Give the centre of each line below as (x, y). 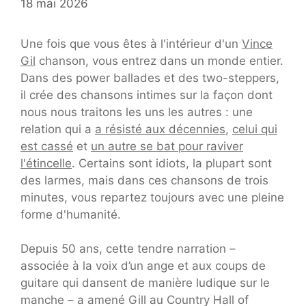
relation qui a (58, 129)
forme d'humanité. (71, 214)
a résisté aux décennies (160, 129)
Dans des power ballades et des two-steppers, (150, 78)
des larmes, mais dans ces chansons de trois (144, 180)
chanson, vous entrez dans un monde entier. (159, 60)
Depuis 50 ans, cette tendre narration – (128, 249)
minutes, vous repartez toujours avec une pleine (152, 197)
